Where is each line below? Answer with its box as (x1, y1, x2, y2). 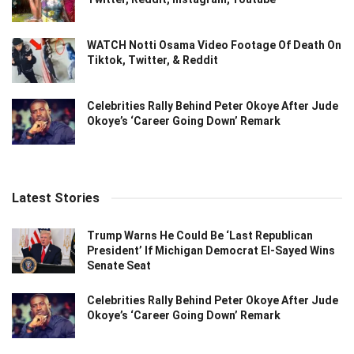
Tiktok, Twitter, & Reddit (87, 54, 218, 67)
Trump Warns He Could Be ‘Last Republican (87, 228, 313, 242)
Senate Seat (87, 258, 151, 272)
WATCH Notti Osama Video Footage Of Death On (87, 39, 341, 52)
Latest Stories (12, 190, 100, 205)
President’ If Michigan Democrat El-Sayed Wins (87, 243, 335, 257)
